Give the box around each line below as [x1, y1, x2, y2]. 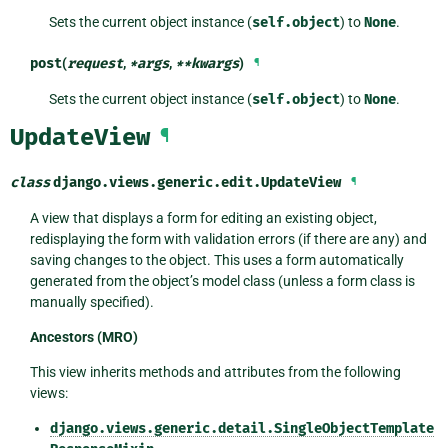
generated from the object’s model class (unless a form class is [29, 273, 415, 290]
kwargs [190, 54, 239, 72]
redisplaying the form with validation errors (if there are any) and [29, 231, 427, 248]
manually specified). [29, 294, 154, 311]
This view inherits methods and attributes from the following [29, 364, 401, 381]
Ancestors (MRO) [29, 329, 138, 346]
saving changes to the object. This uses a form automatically [29, 252, 404, 269]
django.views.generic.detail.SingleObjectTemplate [49, 420, 434, 438]
